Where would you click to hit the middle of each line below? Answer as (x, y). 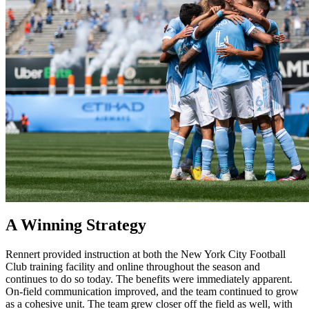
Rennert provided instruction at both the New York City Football (146, 255)
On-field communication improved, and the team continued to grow (152, 292)
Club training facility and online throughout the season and (133, 267)
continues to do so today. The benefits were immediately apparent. (149, 279)
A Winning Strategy (76, 225)
